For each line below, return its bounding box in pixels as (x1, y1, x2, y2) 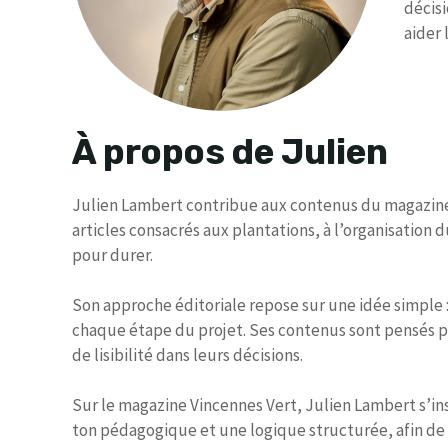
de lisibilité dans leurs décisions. (72, 344, 303, 367)
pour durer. (72, 244, 153, 267)
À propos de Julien (72, 131, 388, 174)
